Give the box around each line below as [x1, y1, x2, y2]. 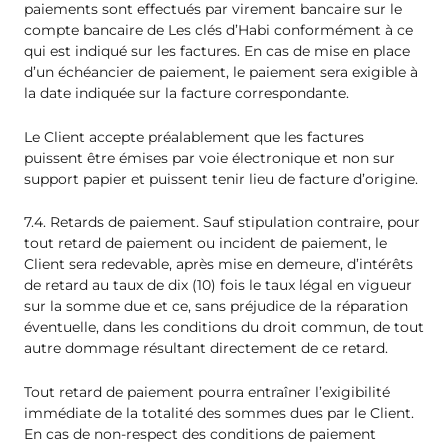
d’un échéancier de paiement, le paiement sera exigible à [24, 63, 418, 82]
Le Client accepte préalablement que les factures [24, 127, 364, 146]
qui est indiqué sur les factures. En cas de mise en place [24, 42, 410, 61]
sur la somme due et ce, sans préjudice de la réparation [24, 297, 408, 316]
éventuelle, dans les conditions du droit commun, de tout [24, 318, 424, 337]
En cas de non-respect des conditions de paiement [24, 424, 376, 443]
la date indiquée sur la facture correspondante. [24, 84, 349, 103]
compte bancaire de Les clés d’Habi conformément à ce [24, 21, 413, 40]
